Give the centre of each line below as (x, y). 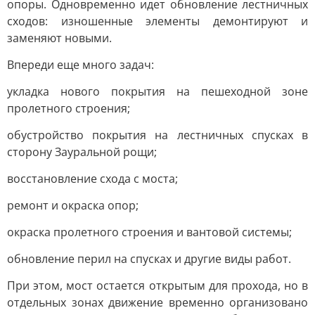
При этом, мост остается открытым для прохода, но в (157, 285)
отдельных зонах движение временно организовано (157, 302)
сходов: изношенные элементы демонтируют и (157, 21)
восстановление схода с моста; (92, 179)
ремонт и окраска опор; (73, 205)
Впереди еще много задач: (81, 65)
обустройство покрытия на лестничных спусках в (157, 135)
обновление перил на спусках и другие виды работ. (149, 259)
